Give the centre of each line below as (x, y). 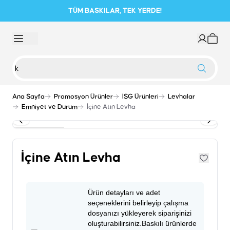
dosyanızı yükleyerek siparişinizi (140, 213)
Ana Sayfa (28, 97)
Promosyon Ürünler (83, 97)
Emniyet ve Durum (50, 107)
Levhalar (181, 97)
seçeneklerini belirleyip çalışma (138, 203)
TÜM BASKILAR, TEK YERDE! (115, 11)
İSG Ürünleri (140, 97)
